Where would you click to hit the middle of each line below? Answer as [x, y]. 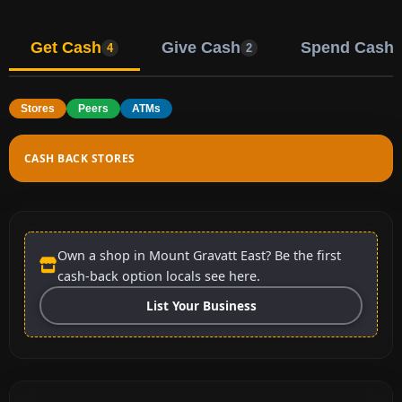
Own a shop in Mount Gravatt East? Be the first [199, 255]
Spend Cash [347, 47]
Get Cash [66, 47]
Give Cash [201, 47]
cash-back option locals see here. [159, 275]
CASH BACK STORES [80, 158]
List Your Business [201, 305]
